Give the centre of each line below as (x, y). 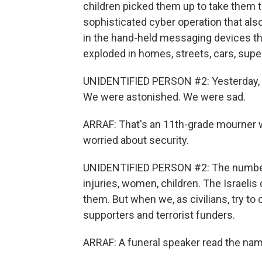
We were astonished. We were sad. (164, 97)
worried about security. (136, 140)
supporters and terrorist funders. (159, 215)
